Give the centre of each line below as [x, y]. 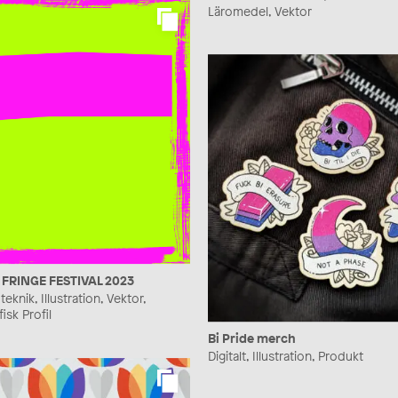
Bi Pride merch [252, 338]
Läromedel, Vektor [260, 11]
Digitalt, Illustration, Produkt [286, 356]
